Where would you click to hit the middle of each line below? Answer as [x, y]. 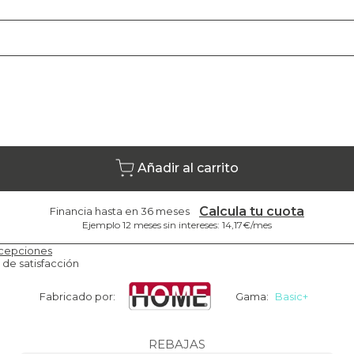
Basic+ [292, 296]
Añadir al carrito [188, 168]
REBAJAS [177, 344]
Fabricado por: [77, 296]
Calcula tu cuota [252, 211]
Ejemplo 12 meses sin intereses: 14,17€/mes [177, 224]
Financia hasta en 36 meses [120, 211]
